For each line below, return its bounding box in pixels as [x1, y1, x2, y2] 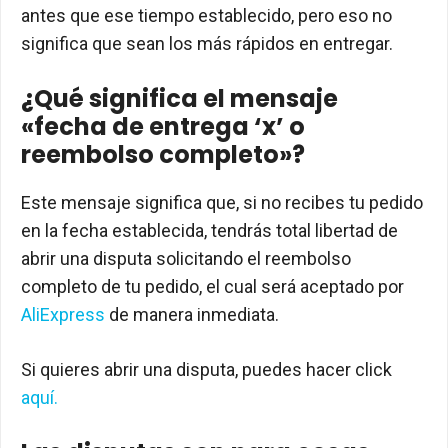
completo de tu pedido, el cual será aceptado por [21, 276, 404, 297]
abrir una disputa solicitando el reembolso [21, 248, 351, 269]
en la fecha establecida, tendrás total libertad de [21, 220, 398, 241]
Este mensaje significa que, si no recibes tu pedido [21, 192, 423, 213]
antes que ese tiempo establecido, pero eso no [21, 5, 392, 26]
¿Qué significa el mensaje [21, 82, 338, 115]
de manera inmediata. [105, 304, 279, 325]
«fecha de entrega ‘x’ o [21, 110, 305, 143]
